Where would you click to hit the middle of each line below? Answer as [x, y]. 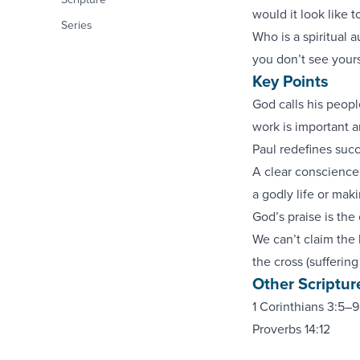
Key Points [290, 81]
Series [77, 25]
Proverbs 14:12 [291, 329]
